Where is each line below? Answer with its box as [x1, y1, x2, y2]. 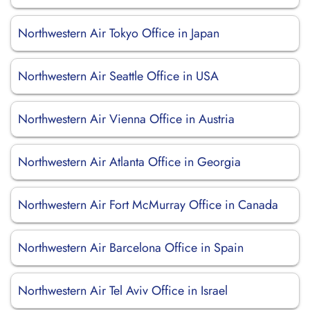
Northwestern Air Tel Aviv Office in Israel [18, 282, 228, 300]
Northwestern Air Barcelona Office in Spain [18, 239, 244, 257]
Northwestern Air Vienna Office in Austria [18, 110, 235, 128]
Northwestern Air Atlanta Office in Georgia [18, 153, 241, 171]
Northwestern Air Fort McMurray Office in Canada [18, 196, 278, 214]
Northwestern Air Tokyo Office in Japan [18, 24, 219, 42]
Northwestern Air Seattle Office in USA [18, 67, 219, 85]
